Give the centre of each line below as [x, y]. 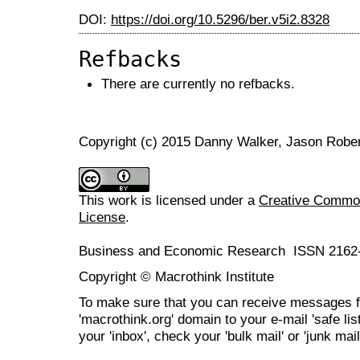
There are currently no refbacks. [198, 84]
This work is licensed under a [169, 200]
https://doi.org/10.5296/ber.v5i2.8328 [220, 20]
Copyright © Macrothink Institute [176, 276]
